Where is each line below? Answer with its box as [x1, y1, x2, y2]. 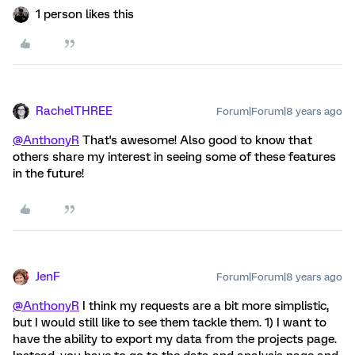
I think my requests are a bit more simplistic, [79, 298, 329, 313]
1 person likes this [36, 6, 134, 21]
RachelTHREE [36, 103, 113, 118]
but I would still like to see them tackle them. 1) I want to [13, 315, 326, 330]
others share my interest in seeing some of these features [13, 149, 336, 164]
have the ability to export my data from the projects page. [13, 331, 337, 346]
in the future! [13, 166, 84, 181]
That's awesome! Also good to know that [79, 132, 312, 147]
